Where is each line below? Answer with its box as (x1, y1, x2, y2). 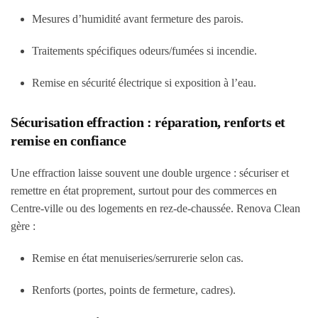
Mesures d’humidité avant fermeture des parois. (32, 13, 243, 25)
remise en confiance (11, 133, 126, 148)
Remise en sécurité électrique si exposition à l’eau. (32, 77, 256, 89)
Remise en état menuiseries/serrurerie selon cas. (32, 252, 243, 264)
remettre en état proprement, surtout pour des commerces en (11, 185, 277, 197)
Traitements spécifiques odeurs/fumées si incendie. (32, 45, 257, 57)
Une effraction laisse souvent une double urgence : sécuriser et (11, 167, 289, 179)
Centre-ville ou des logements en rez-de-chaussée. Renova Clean (11, 202, 300, 214)
